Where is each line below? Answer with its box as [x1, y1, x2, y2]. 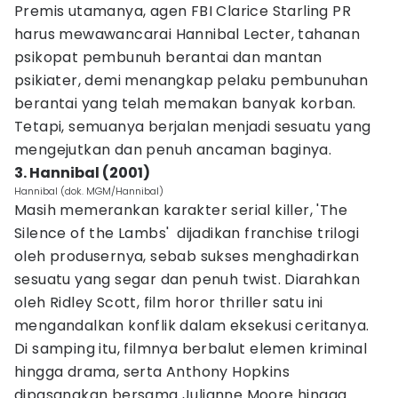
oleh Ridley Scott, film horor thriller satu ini [14, 292, 323, 313]
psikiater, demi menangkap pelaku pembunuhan [14, 70, 369, 91]
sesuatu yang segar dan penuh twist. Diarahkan [14, 269, 360, 290]
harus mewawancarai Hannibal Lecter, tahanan [14, 24, 361, 44]
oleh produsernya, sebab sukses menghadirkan [14, 246, 360, 267]
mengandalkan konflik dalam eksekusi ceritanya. [14, 315, 370, 336]
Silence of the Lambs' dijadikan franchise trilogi [14, 223, 359, 243]
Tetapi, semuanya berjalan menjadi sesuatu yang [14, 116, 371, 137]
